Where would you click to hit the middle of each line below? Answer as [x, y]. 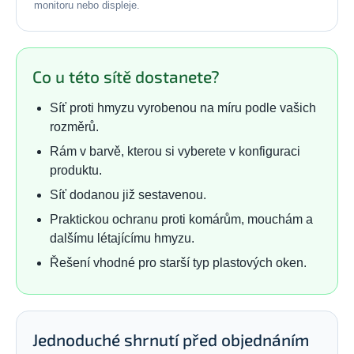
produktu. [76, 170]
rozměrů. [74, 126]
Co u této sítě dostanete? [126, 76]
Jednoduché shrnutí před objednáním [171, 339]
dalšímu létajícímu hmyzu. [122, 238]
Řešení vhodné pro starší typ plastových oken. [178, 262]
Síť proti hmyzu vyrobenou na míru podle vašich [183, 107]
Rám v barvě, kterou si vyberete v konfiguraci [175, 151]
